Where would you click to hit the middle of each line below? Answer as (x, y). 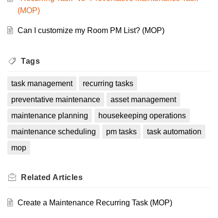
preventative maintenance (56, 100)
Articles (68, 178)
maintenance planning (50, 116)
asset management (143, 100)
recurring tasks (108, 84)
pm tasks (121, 132)
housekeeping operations (142, 116)
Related (37, 178)
